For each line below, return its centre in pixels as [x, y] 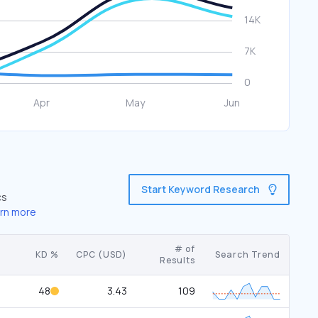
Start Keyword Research [201, 189]
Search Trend [248, 254]
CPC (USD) [102, 254]
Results [177, 260]
